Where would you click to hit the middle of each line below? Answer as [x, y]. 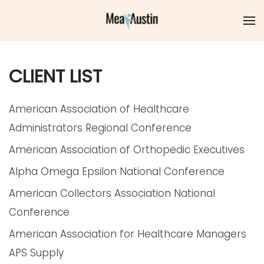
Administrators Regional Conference [100, 128]
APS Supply [36, 253]
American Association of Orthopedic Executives [127, 150]
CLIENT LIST [55, 76]
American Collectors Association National [112, 193]
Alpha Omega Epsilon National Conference [117, 171]
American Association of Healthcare [99, 109]
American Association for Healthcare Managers [128, 234]
